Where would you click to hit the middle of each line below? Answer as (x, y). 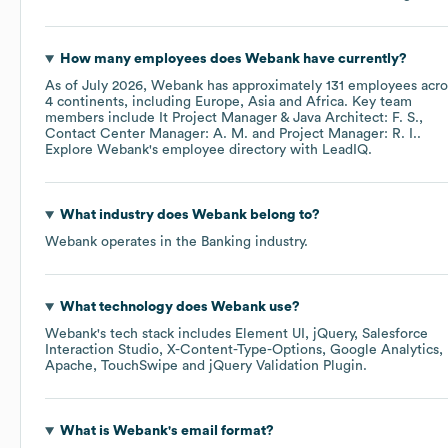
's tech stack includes (166, 334)
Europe (217, 102)
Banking (226, 242)
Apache (69, 366)
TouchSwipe (139, 366)
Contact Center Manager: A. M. (146, 134)
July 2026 (112, 86)
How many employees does (152, 59)
